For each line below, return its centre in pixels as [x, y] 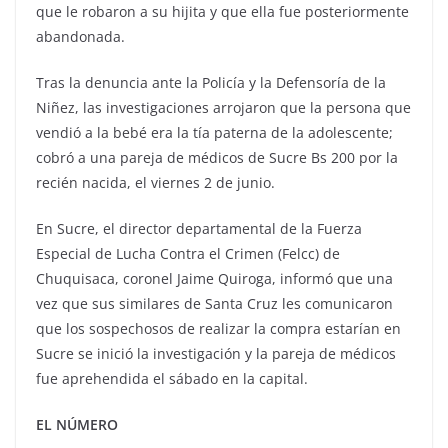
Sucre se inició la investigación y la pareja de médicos [216, 354]
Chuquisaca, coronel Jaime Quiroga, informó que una [214, 279]
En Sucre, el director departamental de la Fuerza [199, 229]
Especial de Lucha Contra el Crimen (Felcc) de [188, 254]
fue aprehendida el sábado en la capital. [172, 379]
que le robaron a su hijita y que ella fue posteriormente [222, 12]
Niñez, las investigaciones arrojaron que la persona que [223, 108]
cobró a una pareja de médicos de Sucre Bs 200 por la [217, 158]
